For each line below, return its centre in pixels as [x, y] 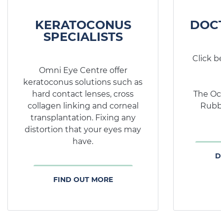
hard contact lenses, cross [83, 94]
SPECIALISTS [83, 37]
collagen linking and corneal [83, 106]
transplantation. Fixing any [83, 117]
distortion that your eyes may [83, 129]
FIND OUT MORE [83, 179]
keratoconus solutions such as [83, 82]
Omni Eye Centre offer [83, 70]
